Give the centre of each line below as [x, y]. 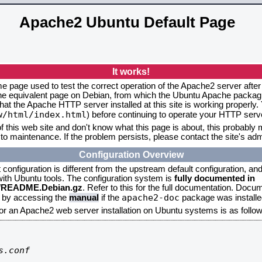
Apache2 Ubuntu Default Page [127, 22]
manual [84, 198]
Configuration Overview [131, 154]
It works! [131, 71]
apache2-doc [151, 197]
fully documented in [215, 178]
